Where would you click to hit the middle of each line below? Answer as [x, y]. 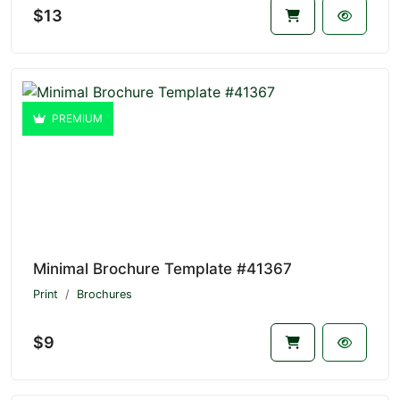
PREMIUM [76, 119]
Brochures [104, 295]
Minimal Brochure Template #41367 [162, 269]
